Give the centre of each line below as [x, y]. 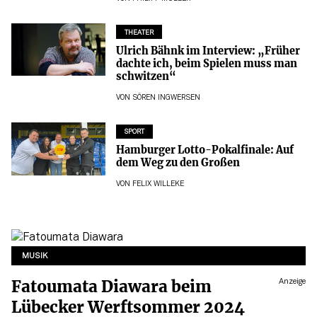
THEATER [139, 33]
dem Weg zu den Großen [178, 162]
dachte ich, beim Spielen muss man [206, 63]
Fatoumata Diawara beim [111, 287]
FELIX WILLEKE [158, 185]
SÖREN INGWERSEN [166, 98]
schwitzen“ [146, 76]
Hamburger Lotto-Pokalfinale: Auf [204, 150]
